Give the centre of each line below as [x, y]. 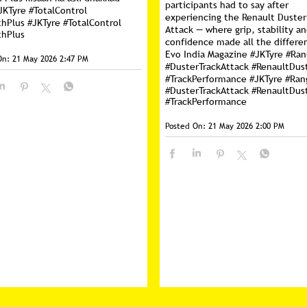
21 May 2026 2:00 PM [246, 126]
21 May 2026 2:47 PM [50, 59]
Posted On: [185, 126]
